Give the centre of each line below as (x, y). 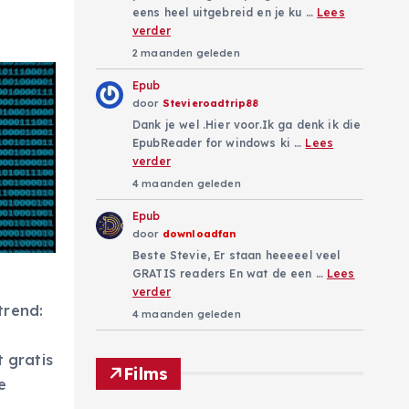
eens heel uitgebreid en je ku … (225, 12)
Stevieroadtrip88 (210, 103)
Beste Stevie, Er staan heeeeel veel (236, 255)
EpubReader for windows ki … (219, 142)
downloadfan (199, 233)
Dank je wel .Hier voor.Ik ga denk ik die (247, 124)
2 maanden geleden (186, 52)
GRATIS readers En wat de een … (230, 273)
